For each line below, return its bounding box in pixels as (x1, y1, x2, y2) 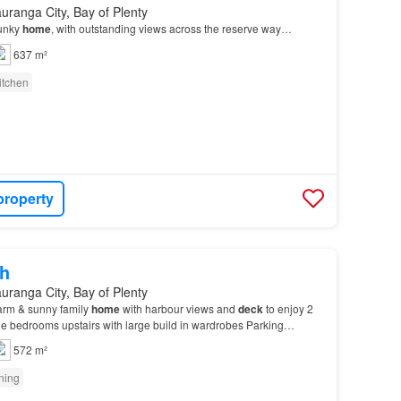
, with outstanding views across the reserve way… (50, 21, 292, 37)
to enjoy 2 (262, 301, 313, 317)
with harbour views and (119, 301, 238, 317)
